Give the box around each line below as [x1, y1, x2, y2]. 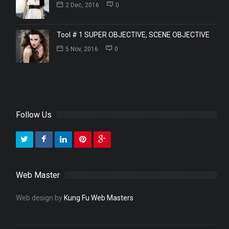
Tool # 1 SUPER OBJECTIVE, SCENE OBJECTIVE [56, 30, 210, 39]
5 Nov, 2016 [65, 45, 98, 53]
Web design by [15, 193, 64, 202]
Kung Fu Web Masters [63, 193, 133, 202]
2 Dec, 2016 [65, 1, 99, 9]
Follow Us [15, 109, 52, 120]
